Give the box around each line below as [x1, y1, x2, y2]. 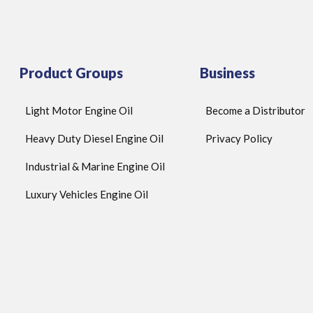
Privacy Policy [205, 132, 273, 145]
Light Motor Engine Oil [24, 104, 133, 117]
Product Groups [19, 64, 123, 82]
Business [200, 64, 256, 82]
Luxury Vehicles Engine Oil [24, 188, 148, 201]
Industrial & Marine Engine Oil [24, 160, 165, 173]
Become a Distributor [205, 104, 306, 117]
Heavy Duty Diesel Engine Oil [24, 132, 163, 145]
